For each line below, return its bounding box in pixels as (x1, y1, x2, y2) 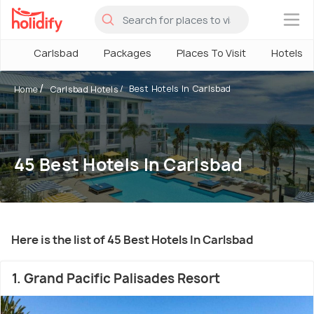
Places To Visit (177, 46, 246, 60)
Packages (104, 46, 151, 60)
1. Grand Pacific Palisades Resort (12, 270, 220, 287)
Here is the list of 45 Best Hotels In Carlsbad (11, 232, 253, 247)
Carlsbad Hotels (49, 83, 119, 95)
